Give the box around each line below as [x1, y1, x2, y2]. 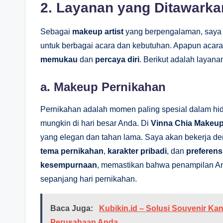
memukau [40, 55, 78, 64]
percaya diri [95, 55, 139, 64]
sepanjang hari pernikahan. [40, 174, 137, 183]
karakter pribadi [108, 146, 167, 155]
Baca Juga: [50, 204, 95, 213]
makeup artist [72, 27, 123, 36]
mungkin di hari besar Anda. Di [40, 118, 151, 127]
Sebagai [40, 27, 72, 36]
